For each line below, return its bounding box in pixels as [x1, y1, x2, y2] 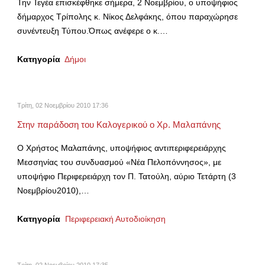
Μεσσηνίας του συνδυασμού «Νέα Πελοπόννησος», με [17, 157, 221, 167]
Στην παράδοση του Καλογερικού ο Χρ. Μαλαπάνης [17, 120, 221, 130]
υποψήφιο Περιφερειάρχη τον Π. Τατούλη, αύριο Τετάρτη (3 [17, 172, 236, 182]
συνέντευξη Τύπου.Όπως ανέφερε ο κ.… [17, 26, 168, 36]
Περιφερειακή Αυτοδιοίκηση [65, 214, 166, 224]
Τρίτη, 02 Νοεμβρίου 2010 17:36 [17, 102, 108, 109]
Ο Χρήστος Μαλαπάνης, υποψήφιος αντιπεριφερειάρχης [17, 143, 226, 153]
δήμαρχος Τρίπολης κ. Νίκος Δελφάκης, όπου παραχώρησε [17, 12, 238, 22]
